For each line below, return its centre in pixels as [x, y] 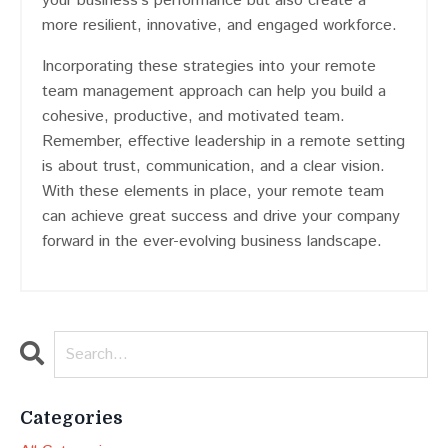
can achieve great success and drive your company [221, 217]
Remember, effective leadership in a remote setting [223, 142]
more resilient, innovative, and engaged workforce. [219, 26]
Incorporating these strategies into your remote [209, 67]
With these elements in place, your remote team [213, 192]
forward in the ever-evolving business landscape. [212, 242]
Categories [71, 418]
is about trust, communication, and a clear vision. [213, 167]
